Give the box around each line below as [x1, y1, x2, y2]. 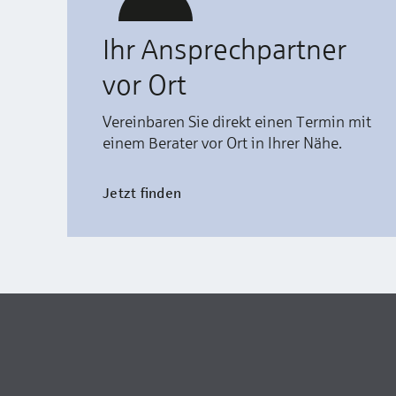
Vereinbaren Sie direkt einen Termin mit [103, 111, 371, 131]
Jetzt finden [103, 183, 182, 201]
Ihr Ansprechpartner [103, 32, 346, 65]
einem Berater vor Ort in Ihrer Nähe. [103, 133, 345, 152]
